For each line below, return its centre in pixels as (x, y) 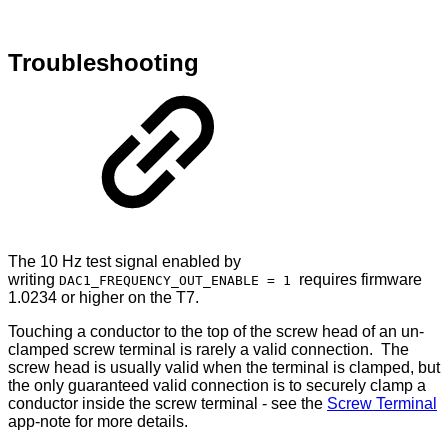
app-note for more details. (98, 422)
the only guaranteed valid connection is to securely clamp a (217, 386)
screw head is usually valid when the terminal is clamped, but (224, 368)
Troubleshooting (103, 63)
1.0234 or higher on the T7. (103, 298)
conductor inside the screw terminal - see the (167, 404)
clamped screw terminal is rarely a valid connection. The (208, 350)
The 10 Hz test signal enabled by (124, 262)
